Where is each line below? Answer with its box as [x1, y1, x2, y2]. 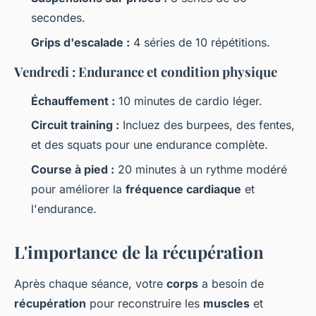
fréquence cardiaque [126, 181, 241, 196]
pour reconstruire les [86, 296, 203, 310]
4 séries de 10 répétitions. [130, 35, 270, 49]
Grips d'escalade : [31, 35, 130, 49]
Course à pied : [31, 162, 114, 176]
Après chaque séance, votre [14, 276, 166, 291]
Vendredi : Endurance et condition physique [14, 62, 277, 80]
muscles [203, 296, 250, 310]
